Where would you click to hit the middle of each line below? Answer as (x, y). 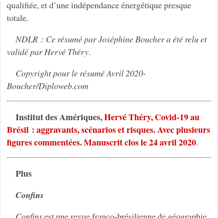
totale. (17, 18)
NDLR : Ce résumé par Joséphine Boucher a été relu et (111, 39)
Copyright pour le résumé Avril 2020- (81, 73)
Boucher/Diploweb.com (47, 86)
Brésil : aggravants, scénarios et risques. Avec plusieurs (108, 129)
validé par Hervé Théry (47, 52)
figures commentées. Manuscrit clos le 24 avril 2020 (101, 142)
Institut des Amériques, (60, 117)
